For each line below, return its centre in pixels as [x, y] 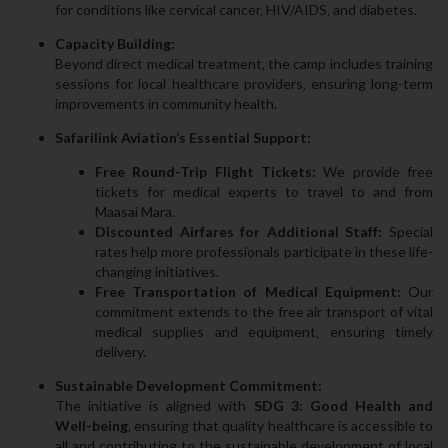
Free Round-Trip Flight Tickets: [205, 171]
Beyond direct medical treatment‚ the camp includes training [244, 63]
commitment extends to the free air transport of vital [264, 311]
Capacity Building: [115, 43]
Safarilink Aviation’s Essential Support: [183, 137]
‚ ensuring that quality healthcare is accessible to [280, 425]
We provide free [374, 171]
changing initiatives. [157, 271]
